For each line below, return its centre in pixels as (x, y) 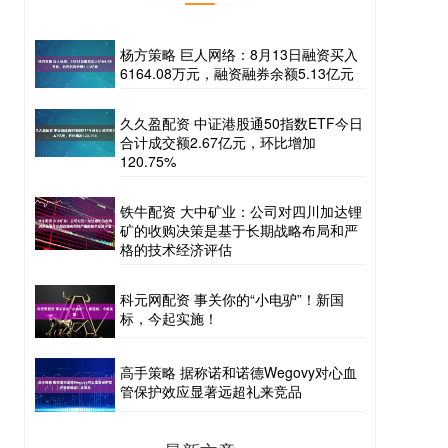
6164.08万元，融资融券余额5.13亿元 (237, 73)
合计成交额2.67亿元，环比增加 (218, 142)
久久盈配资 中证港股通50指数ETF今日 (241, 123)
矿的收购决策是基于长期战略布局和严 (239, 230)
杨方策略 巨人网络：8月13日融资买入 (239, 54)
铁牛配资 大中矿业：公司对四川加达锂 (241, 211)
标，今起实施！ (169, 318)
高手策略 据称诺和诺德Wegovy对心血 (238, 372)
